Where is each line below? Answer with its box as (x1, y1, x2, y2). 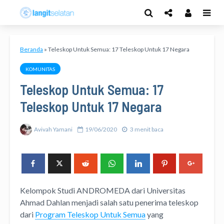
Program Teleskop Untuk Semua (35, 209, 145, 219)
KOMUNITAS (25, 66, 55, 72)
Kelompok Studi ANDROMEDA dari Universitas (20, 185, 185, 195)
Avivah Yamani (34, 125, 72, 133)
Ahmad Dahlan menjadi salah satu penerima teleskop (20, 197, 198, 207)
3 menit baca (130, 125, 163, 133)
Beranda (20, 45, 43, 53)
